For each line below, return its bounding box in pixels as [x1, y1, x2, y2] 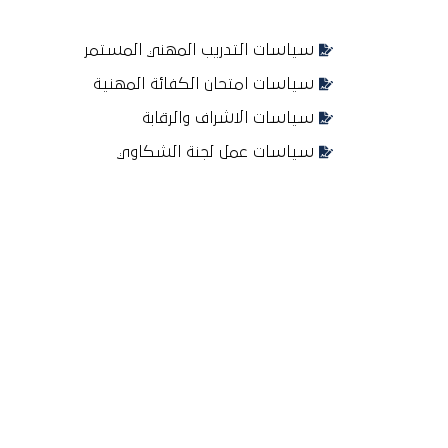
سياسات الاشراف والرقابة [141, 111, 314, 125]
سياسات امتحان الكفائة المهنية [92, 77, 314, 91]
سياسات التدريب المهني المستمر [83, 43, 314, 57]
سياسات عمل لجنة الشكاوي [116, 145, 314, 159]
